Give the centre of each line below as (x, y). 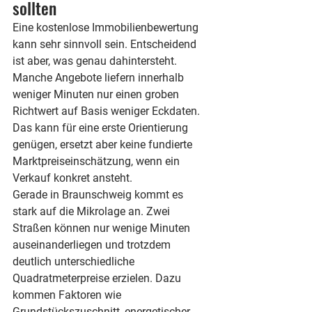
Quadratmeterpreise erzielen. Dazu (98, 278)
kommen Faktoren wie (68, 295)
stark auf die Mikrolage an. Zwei (93, 211)
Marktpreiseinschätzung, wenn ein (97, 161)
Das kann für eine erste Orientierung (102, 128)
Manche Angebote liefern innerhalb (100, 78)
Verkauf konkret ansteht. (72, 178)
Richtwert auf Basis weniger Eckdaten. (108, 111)
